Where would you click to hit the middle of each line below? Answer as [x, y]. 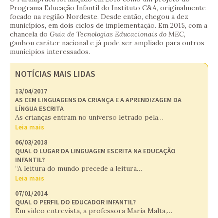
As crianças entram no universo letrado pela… [89, 118]
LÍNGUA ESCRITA [39, 109]
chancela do [30, 34]
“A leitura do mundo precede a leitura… [79, 169]
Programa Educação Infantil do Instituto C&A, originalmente [108, 8]
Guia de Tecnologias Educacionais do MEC [117, 34]
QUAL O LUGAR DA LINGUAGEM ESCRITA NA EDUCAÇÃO [95, 151]
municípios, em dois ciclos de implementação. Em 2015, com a [109, 26]
